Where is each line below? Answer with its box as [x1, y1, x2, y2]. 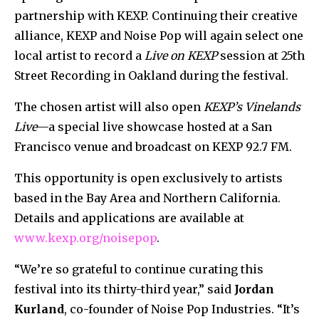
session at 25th [217, 48, 305, 63]
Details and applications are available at [14, 210, 244, 225]
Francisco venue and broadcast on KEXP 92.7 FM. [14, 139, 292, 154]
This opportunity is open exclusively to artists [14, 170, 283, 185]
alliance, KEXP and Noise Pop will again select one [14, 28, 303, 43]
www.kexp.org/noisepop [14, 230, 157, 245]
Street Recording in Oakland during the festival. [14, 68, 288, 83]
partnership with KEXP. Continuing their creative [14, 8, 298, 23]
